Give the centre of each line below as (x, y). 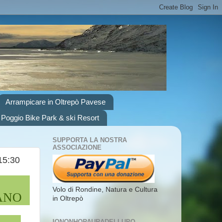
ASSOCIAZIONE (77, 148)
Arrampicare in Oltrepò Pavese (55, 102)
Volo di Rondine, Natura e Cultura (105, 189)
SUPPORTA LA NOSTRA (90, 140)
